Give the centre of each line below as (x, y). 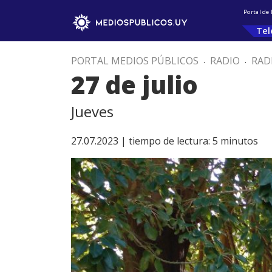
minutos (239, 141)
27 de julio (134, 85)
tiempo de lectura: (169, 141)
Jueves (92, 111)
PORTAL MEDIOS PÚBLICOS (135, 61)
